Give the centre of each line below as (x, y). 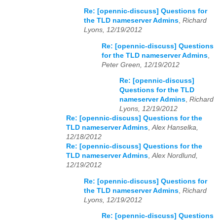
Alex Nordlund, (175, 156)
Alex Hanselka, (175, 128)
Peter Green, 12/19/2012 (141, 65)
